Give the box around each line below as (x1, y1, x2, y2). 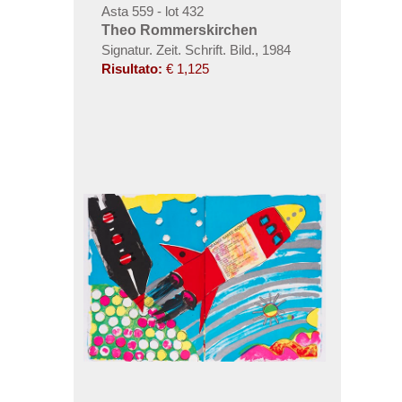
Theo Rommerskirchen (100, 22, 258, 39)
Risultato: (100, 61, 162, 77)
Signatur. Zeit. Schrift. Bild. (100, 42, 255, 58)
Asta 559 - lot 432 (100, 4, 204, 20)
